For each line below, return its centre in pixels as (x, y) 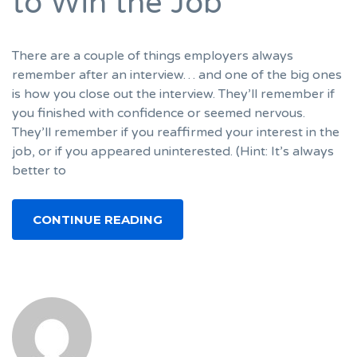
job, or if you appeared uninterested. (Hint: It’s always (173, 151)
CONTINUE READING (98, 219)
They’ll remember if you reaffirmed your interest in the (176, 132)
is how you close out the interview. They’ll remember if (173, 94)
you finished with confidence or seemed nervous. (159, 113)
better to (39, 170)
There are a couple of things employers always (153, 55)
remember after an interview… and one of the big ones (177, 75)
